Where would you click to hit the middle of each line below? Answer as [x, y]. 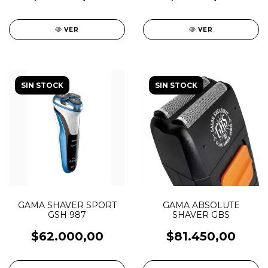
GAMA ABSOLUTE [201, 205]
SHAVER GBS [201, 215]
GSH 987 [67, 215]
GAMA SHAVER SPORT [67, 205]
